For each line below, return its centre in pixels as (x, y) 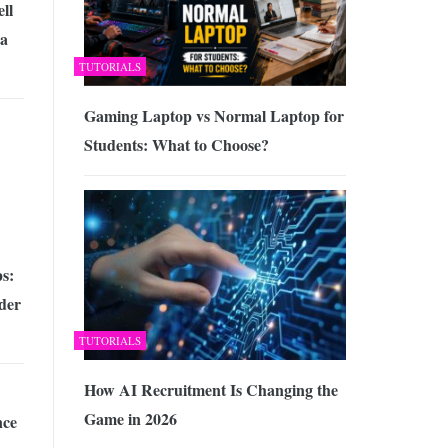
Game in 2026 (130, 419)
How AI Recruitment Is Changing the (210, 390)
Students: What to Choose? (176, 144)
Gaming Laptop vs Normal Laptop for (213, 115)
